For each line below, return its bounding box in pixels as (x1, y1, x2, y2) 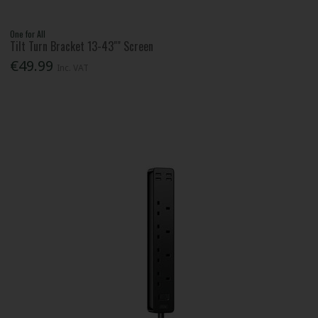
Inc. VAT (57, 62, 89, 75)
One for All (10, 28, 46, 40)
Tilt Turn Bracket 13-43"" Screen (10, 38, 154, 55)
